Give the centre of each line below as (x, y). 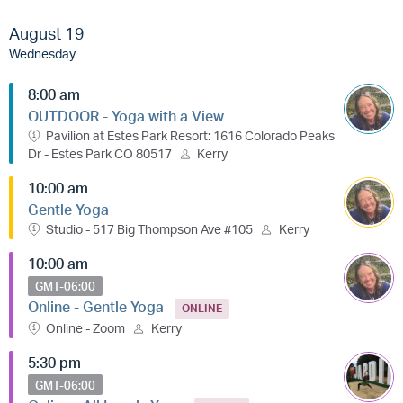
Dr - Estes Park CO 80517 (100, 153)
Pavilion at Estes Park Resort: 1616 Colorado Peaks (191, 135)
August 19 (47, 33)
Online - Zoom (86, 327)
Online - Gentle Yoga (96, 307)
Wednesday (42, 53)
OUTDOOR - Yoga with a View (126, 116)
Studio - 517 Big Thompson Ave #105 (150, 228)
